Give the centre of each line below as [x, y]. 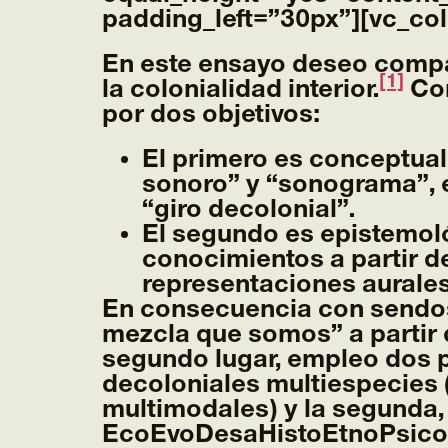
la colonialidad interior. [240, 89]
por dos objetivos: [211, 114]
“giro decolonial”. [248, 209]
